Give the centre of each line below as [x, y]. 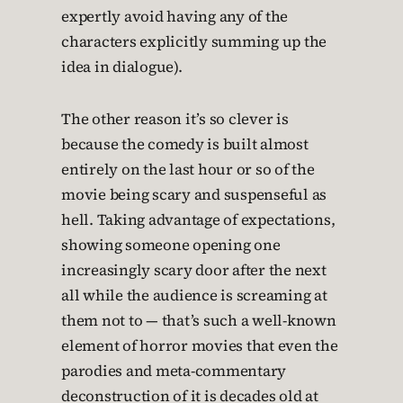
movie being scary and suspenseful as [194, 195]
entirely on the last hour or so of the [188, 170]
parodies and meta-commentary [174, 372]
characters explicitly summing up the [194, 42]
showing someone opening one [171, 246]
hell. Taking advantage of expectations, [198, 220]
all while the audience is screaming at [194, 296]
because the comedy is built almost [185, 145]
